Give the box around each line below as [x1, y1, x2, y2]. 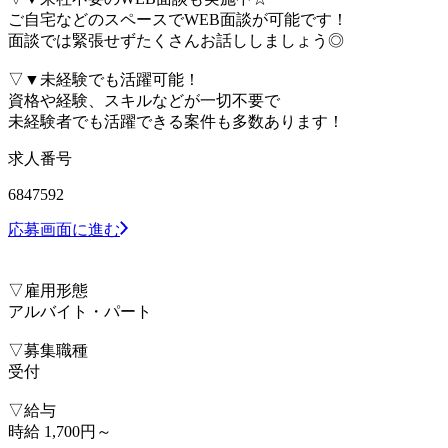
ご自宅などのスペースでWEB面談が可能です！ [8, 10, 348, 28]
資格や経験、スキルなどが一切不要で [8, 91, 280, 109]
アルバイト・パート [8, 302, 152, 320]
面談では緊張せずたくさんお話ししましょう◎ [8, 31, 344, 49]
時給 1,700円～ [8, 422, 112, 440]
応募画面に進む [8, 220, 120, 238]
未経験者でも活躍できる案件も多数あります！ [8, 112, 344, 130]
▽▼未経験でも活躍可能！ [8, 70, 200, 88]
